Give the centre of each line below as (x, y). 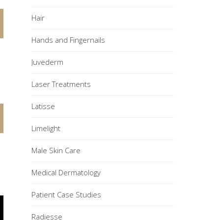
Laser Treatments (61, 84)
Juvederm (48, 62)
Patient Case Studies (67, 194)
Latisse (43, 106)
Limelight (46, 128)
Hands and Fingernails (69, 40)
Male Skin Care (56, 150)
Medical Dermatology (66, 172)
